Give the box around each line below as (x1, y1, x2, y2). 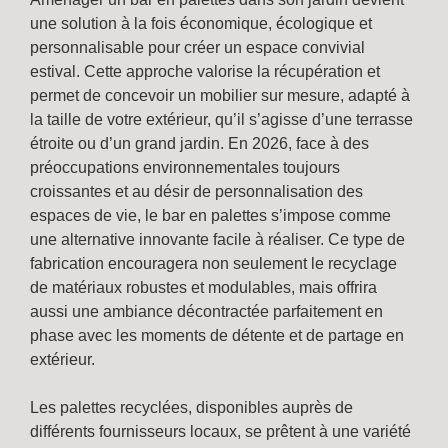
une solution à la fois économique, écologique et (30, 14, 372, 32)
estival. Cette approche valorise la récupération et (30, 62, 380, 80)
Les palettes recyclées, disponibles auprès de (30, 398, 353, 416)
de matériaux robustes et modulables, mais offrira (30, 278, 377, 296)
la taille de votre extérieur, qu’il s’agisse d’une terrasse (30, 110, 413, 128)
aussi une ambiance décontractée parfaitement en (30, 302, 383, 320)
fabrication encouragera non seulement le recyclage (30, 254, 397, 272)
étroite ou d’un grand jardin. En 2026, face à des (30, 134, 369, 152)
